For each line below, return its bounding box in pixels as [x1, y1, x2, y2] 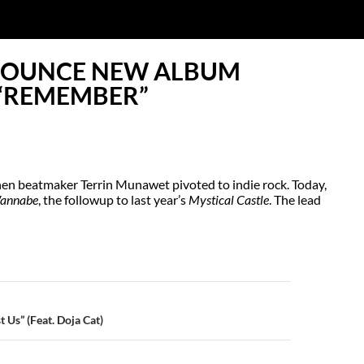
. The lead [269, 191, 322, 207]
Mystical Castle [188, 191, 270, 207]
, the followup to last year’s [38, 191, 189, 207]
